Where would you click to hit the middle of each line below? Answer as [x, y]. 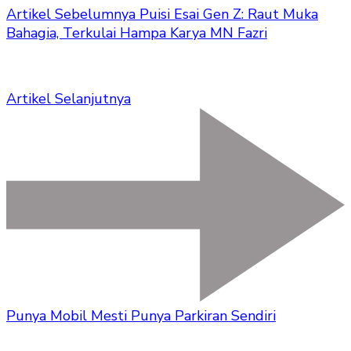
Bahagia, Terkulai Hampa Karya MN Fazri [137, 33]
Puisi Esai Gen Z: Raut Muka [229, 14]
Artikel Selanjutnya [69, 98]
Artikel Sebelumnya [71, 14]
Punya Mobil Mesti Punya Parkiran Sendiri [141, 315]
